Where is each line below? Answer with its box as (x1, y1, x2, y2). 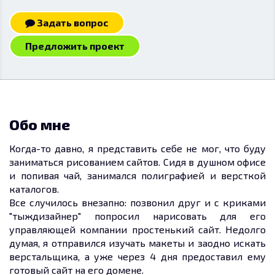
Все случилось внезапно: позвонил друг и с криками (9, 196, 266, 208)
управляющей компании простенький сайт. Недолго (9, 223, 266, 235)
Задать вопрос (35, 17, 109, 28)
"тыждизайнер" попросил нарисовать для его (9, 210, 266, 222)
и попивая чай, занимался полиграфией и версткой (9, 169, 266, 181)
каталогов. (9, 183, 59, 195)
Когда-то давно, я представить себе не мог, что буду (9, 142, 266, 154)
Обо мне (9, 115, 70, 133)
